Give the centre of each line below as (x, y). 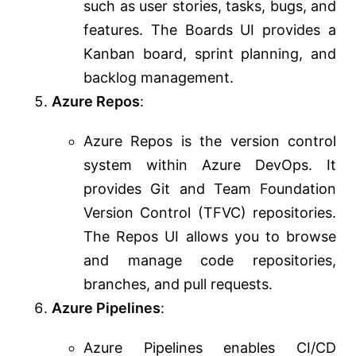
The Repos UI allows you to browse (210, 237)
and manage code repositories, (210, 261)
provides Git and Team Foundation (210, 189)
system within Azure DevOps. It (210, 165)
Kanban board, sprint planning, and (210, 54)
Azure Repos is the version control (210, 141)
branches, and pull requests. (178, 284)
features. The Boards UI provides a (210, 30)
